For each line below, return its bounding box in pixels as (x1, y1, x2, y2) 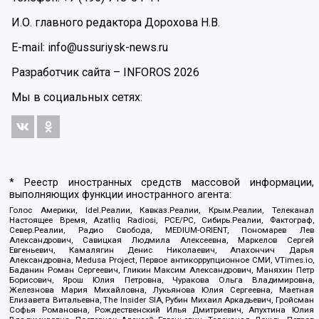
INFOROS (123, 66, 171, 80)
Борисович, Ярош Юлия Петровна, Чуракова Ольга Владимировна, (9, 274, 314, 285)
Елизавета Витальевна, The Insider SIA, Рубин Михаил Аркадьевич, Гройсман (9, 294, 314, 305)
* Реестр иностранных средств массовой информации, (9, 177, 314, 189)
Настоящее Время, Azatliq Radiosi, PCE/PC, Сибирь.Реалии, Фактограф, (9, 214, 314, 225)
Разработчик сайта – (11, 66, 123, 80)
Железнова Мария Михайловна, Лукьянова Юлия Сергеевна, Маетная (9, 284, 314, 295)
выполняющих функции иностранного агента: (9, 189, 232, 201)
